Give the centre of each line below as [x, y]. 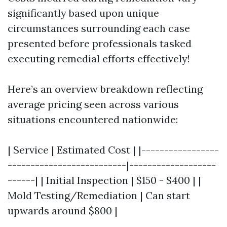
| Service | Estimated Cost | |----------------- [113, 149]
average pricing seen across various [93, 104]
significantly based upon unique [83, 13]
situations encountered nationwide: [93, 119]
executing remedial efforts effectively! [99, 58]
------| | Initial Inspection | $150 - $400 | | [104, 180]
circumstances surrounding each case [99, 28]
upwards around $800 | [63, 210]
